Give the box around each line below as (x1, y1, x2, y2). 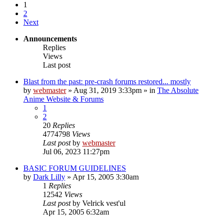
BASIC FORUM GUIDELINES (23, 163, 126, 172)
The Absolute (157, 86, 199, 94)
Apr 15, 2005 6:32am (43, 207, 109, 216)
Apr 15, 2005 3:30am (73, 172, 139, 181)
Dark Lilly (33, 172, 65, 181)
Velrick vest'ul (82, 199, 126, 207)
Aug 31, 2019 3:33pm (73, 86, 142, 94)
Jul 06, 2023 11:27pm (43, 147, 109, 156)
